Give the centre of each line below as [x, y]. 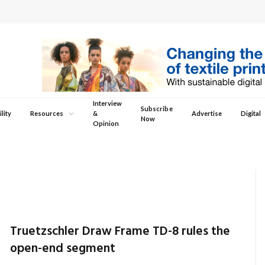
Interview [107, 103]
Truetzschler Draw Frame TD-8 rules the [120, 232]
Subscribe [157, 108]
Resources [47, 113]
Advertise [207, 113]
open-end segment [63, 249]
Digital [251, 113]
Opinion [106, 123]
